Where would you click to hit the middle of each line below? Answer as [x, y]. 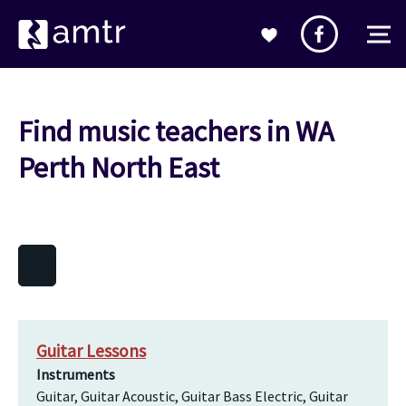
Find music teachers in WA [176, 131]
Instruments [76, 374]
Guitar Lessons [91, 351]
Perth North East [119, 168]
